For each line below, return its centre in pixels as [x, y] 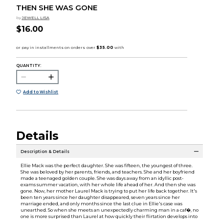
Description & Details [45, 151]
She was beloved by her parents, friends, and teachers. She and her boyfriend [107, 172]
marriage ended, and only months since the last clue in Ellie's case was [101, 204]
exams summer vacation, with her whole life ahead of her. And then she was [108, 185]
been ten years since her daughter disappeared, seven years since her [100, 197]
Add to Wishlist [41, 92]
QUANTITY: [28, 65]
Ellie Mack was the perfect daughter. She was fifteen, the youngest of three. [106, 166]
